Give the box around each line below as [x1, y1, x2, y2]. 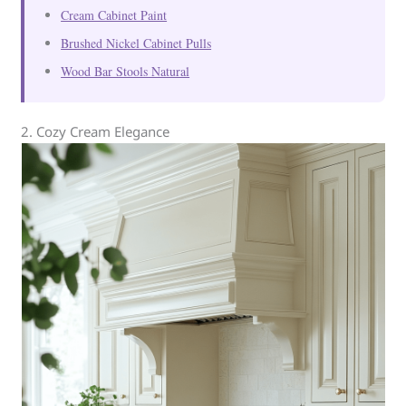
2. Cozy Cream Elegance [21, 122, 170, 140]
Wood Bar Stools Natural [61, 63, 190, 80]
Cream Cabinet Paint [61, 6, 168, 24]
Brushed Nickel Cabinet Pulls [61, 34, 212, 52]
